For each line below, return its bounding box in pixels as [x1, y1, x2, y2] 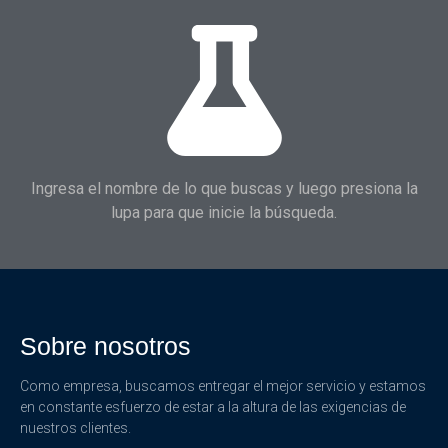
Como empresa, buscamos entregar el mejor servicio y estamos [20, 378, 426, 395]
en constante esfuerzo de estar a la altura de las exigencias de [20, 399, 406, 416]
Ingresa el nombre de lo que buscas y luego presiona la [30, 178, 418, 198]
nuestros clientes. [20, 420, 134, 437]
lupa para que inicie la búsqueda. [111, 202, 337, 222]
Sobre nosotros [20, 332, 191, 361]
